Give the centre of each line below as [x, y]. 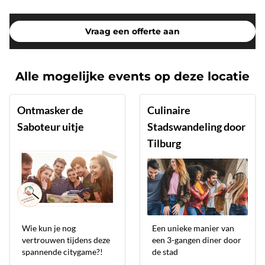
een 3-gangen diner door [197, 240]
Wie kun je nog [49, 228]
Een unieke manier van [193, 228]
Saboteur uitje [51, 127]
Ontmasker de [50, 110]
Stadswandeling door [196, 127]
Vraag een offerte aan [132, 32]
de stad [165, 252]
